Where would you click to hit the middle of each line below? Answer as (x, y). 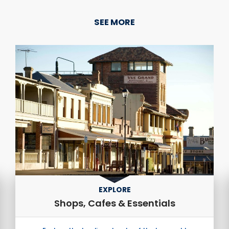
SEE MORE (114, 22)
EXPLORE (114, 189)
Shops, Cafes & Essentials (114, 203)
